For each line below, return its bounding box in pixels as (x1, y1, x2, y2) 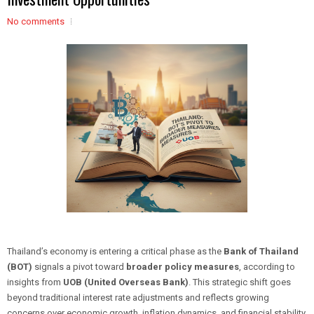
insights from (7, 277, 63, 287)
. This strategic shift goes (189, 277, 291, 287)
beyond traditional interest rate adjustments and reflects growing (7, 292, 269, 303)
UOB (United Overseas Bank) (63, 277, 189, 287)
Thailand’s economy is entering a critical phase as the (7, 246, 224, 257)
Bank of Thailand (224, 246, 299, 257)
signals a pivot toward (32, 261, 126, 272)
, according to (239, 261, 295, 272)
